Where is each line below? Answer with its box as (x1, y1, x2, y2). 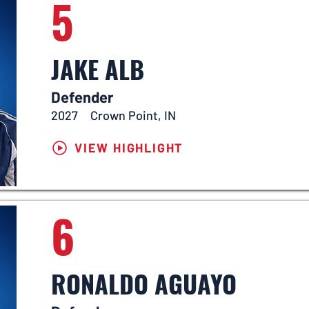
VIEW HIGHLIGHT (74, 140, 184, 155)
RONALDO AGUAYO (51, 265, 237, 301)
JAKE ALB (51, 50, 144, 87)
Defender (51, 88, 113, 106)
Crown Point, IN (90, 108, 176, 123)
